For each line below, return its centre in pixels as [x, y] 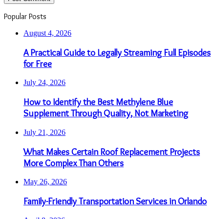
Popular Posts [25, 16]
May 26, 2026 [45, 182]
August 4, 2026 [47, 33]
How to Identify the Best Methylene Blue [98, 102]
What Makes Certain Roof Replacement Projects [112, 152]
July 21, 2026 [44, 132]
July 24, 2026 [44, 83]
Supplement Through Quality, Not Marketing [106, 113]
